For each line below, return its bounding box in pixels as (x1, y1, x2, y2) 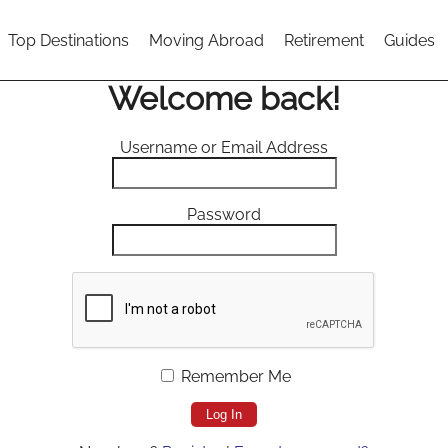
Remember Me (177, 367, 291, 387)
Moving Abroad (149, 30, 264, 50)
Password (187, 205, 261, 225)
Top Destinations (8, 30, 129, 50)
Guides (384, 30, 435, 50)
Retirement (284, 30, 364, 50)
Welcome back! (108, 80, 340, 117)
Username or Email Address (120, 138, 328, 158)
